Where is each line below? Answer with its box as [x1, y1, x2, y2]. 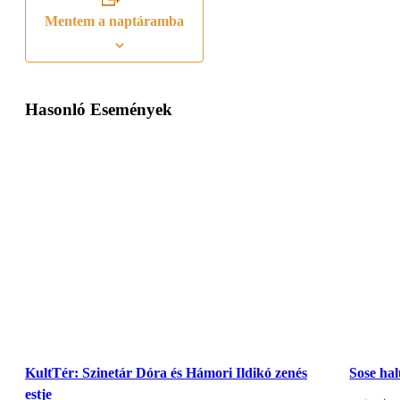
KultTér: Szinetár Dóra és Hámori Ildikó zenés [25, 365, 307, 381]
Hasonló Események [25, 100, 172, 120]
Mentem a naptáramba [45, 13, 184, 29]
